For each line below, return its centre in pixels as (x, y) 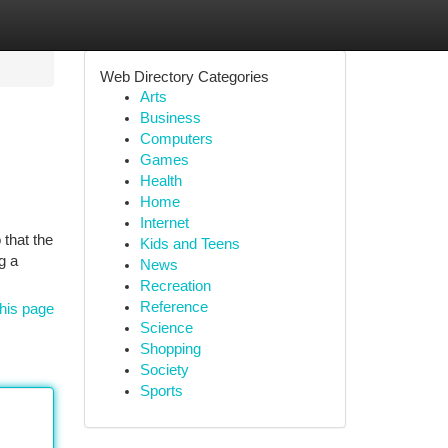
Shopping (170, 349)
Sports (161, 391)
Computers (176, 139)
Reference (173, 307)
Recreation (175, 286)
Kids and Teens (189, 244)
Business (170, 118)
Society (164, 370)
